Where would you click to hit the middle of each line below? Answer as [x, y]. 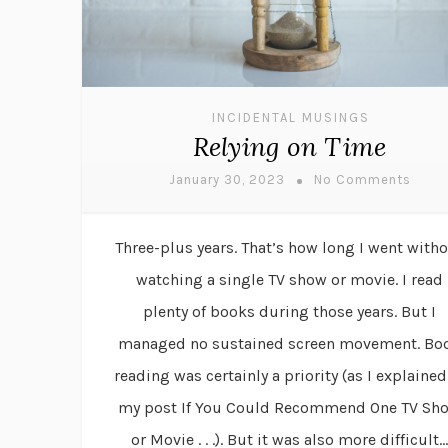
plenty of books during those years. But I [289, 312]
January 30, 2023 [226, 180]
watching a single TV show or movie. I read [289, 280]
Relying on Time [289, 147]
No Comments [362, 180]
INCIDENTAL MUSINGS [290, 118]
